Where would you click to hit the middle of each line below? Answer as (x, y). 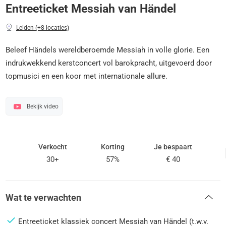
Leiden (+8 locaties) (43, 27)
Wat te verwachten (44, 198)
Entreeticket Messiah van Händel (91, 8)
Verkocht (53, 147)
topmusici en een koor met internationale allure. (87, 76)
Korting (113, 147)
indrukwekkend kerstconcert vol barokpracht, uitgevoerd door (109, 63)
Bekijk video (42, 106)
